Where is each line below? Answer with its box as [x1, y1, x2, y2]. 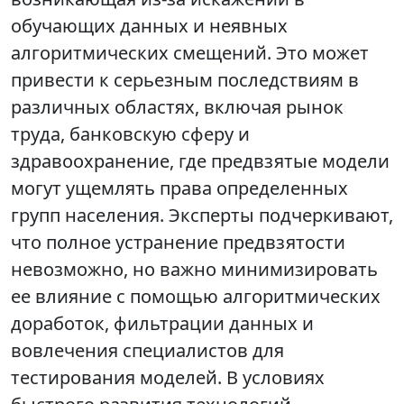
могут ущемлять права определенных [11, 176, 348, 201]
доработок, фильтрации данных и [11, 311, 314, 336]
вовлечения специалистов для [11, 338, 284, 363]
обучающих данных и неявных [11, 14, 288, 39]
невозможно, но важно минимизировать [11, 257, 378, 282]
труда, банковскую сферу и [11, 122, 250, 147]
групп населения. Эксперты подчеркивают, [11, 203, 393, 228]
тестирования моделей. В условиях [11, 365, 325, 390]
